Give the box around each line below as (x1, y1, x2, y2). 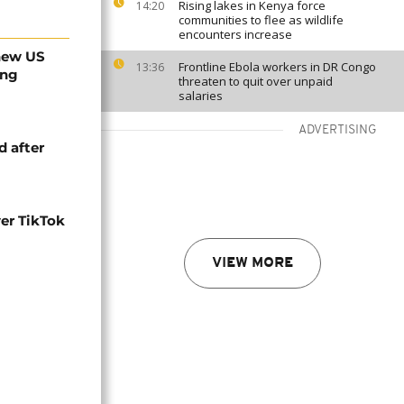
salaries (179, 87, 223, 104)
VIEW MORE (212, 256, 293, 271)
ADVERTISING (298, 124, 377, 137)
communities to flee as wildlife (179, 12, 344, 28)
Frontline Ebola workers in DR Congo (179, 59, 376, 75)
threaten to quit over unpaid (179, 73, 333, 89)
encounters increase (179, 26, 292, 42)
